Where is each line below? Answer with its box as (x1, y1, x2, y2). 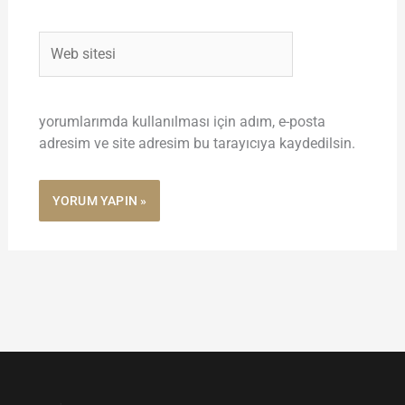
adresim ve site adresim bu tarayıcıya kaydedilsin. (38, 135, 355, 153)
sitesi (37, 54, 71, 72)
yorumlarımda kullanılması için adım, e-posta (38, 113, 325, 131)
